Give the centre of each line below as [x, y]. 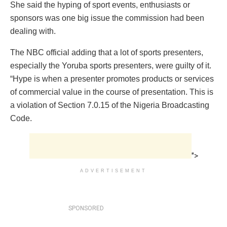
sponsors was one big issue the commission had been [107, 18]
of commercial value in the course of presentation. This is [112, 92]
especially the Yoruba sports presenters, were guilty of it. [111, 65]
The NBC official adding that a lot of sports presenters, [107, 52]
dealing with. [33, 31]
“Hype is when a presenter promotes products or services [112, 79]
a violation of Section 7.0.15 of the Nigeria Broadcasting [110, 105]
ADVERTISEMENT [113, 171]
